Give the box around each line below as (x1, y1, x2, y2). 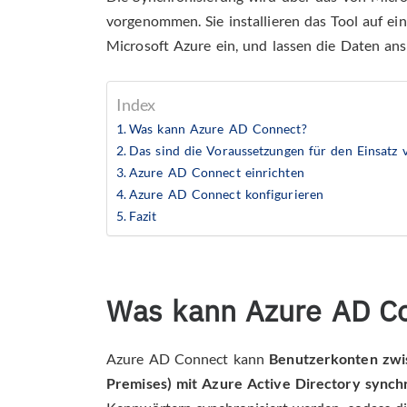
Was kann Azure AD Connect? (129, 121, 312, 137)
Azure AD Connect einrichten (129, 164, 304, 181)
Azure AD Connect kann (106, 350, 270, 368)
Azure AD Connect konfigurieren (129, 186, 324, 203)
